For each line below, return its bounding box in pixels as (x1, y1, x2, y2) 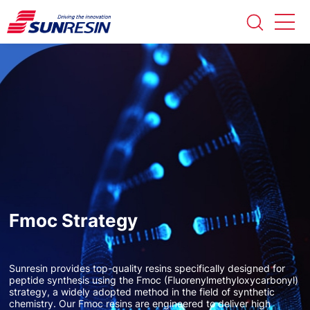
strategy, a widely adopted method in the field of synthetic (9, 285, 275, 298)
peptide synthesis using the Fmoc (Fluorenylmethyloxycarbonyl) (9, 273, 299, 286)
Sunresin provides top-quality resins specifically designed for (9, 262, 286, 274)
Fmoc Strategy (9, 209, 138, 231)
